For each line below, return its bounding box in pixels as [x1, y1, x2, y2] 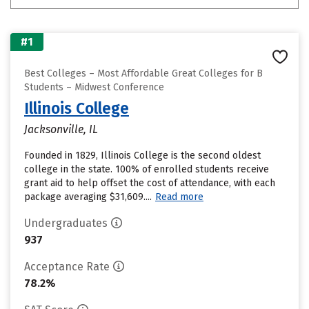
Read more [155, 191, 203, 203]
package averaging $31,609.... [24, 191, 152, 203]
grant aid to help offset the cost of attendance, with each [24, 177, 275, 189]
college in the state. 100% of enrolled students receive [24, 163, 269, 175]
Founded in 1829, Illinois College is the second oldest [24, 150, 261, 161]
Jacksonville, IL [24, 123, 98, 136]
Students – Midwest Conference [24, 81, 164, 93]
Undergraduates [24, 217, 108, 230]
